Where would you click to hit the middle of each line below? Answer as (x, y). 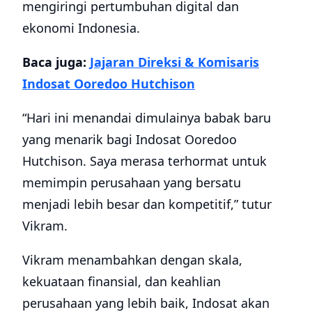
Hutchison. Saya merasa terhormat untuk (145, 161)
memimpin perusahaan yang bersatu (132, 182)
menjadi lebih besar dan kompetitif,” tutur (147, 204)
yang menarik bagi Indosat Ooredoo (130, 139)
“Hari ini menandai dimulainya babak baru (147, 117)
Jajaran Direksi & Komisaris (174, 62)
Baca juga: (56, 62)
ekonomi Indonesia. (81, 28)
